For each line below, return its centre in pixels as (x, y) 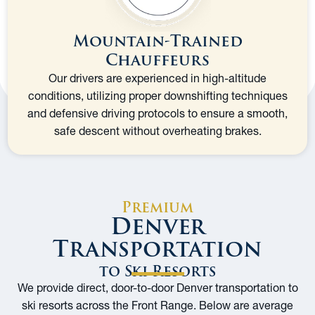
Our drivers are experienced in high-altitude (157, 78)
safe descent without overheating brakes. (157, 130)
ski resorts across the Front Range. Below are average (157, 305)
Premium (157, 207)
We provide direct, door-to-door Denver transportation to (157, 287)
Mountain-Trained (157, 41)
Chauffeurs (157, 60)
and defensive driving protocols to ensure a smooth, (157, 113)
